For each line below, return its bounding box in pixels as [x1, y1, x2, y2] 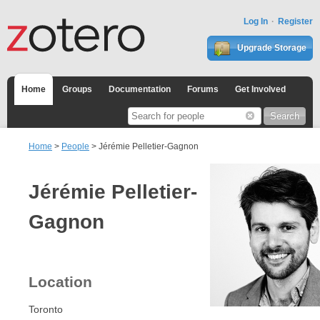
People [61, 141, 89, 152]
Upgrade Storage [235, 43, 306, 53]
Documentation [109, 84, 171, 95]
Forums [187, 84, 219, 95]
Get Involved [235, 84, 286, 95]
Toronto [29, 303, 63, 315]
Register [278, 16, 313, 26]
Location [29, 274, 92, 291]
